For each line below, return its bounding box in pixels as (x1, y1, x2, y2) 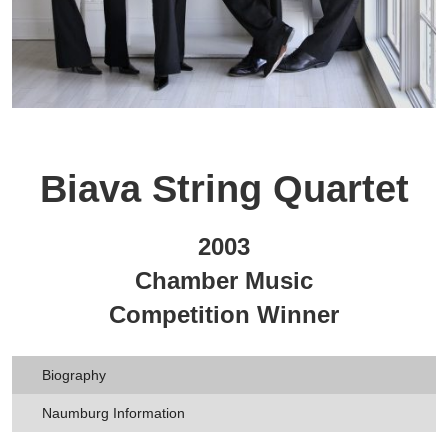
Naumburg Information (42, 404, 185, 421)
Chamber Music (135, 266, 313, 294)
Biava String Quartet (39, 167, 409, 210)
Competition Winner (109, 300, 339, 328)
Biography (42, 366, 106, 383)
